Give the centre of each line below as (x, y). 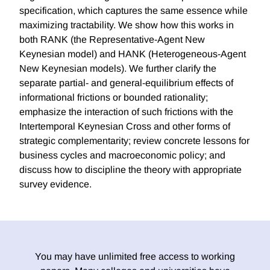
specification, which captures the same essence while (133, 11)
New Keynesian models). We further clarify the (118, 69)
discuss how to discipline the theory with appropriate (130, 170)
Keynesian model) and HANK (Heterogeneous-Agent (133, 54)
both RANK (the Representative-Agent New (112, 40)
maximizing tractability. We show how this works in (127, 25)
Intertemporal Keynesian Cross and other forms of (125, 127)
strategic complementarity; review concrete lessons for (134, 141)
